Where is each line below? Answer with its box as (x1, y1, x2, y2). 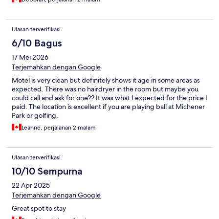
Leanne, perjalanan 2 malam (22, 124, 96, 132)
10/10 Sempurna (12, 165, 83, 177)
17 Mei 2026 (12, 53, 48, 62)
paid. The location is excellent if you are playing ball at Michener (12, 102, 205, 111)
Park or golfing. (12, 111, 58, 120)
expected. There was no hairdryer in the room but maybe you (12, 85, 198, 94)
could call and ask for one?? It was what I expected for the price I (12, 93, 207, 103)
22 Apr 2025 (12, 181, 50, 190)
